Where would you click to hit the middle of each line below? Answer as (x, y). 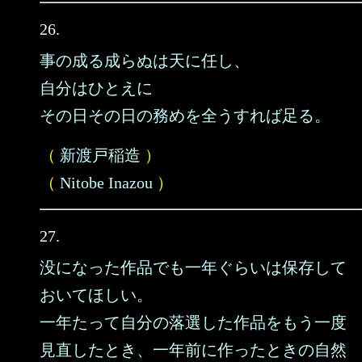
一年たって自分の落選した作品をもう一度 (193, 322)
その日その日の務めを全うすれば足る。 (185, 116)
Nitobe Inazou (106, 183)
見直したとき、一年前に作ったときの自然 (193, 350)
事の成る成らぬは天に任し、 (145, 61)
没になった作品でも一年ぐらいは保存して (193, 267)
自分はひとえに (96, 88)
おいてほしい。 (96, 295)
